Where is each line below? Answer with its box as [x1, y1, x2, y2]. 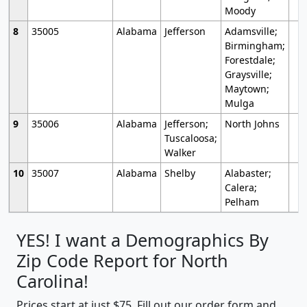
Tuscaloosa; [164, 131, 217, 145]
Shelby [164, 166, 195, 180]
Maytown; [224, 82, 269, 95]
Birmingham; [224, 38, 285, 52]
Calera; [224, 180, 257, 194]
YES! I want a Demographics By [16, 228, 269, 251]
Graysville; [224, 67, 272, 81]
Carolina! [16, 269, 88, 293]
